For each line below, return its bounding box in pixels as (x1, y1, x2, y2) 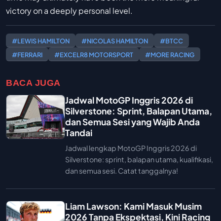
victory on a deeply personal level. (6, 5, 133, 16)
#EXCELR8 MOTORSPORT (54, 50, 133, 59)
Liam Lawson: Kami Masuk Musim (65, 201, 202, 212)
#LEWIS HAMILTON (12, 37, 70, 45)
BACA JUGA (6, 77, 61, 88)
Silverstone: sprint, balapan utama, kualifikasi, (65, 155, 213, 164)
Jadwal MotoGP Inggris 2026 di (65, 95, 193, 106)
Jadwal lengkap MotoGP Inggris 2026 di (65, 144, 197, 153)
